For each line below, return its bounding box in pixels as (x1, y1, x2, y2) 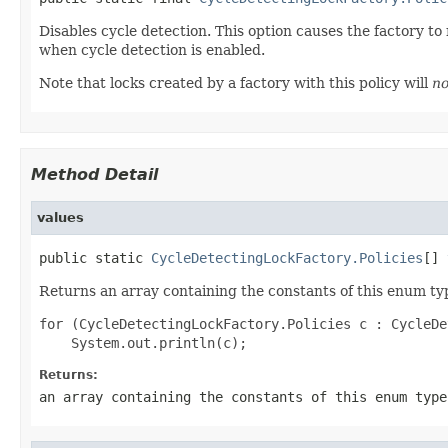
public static (39, 249, 151, 266)
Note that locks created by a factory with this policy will (39, 74, 432, 91)
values (37, 209, 84, 225)
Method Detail (31, 164, 158, 184)
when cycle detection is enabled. (39, 41, 265, 58)
